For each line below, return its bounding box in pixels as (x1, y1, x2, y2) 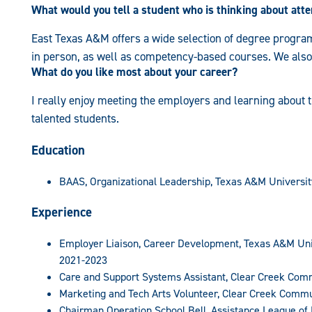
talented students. (31, 111, 119, 127)
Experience (31, 203, 92, 221)
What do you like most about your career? (31, 64, 237, 80)
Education (31, 141, 85, 159)
